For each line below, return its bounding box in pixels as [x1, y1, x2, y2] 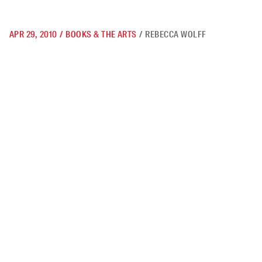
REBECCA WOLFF [145, 29, 206, 40]
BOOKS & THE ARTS [65, 29, 137, 40]
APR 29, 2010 [9, 29, 57, 40]
